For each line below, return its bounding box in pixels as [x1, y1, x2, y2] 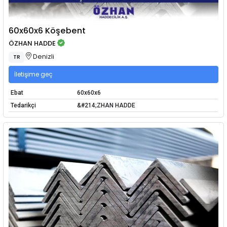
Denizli [31, 51, 55, 61]
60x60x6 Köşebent [9, 24, 86, 36]
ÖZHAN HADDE [9, 39, 56, 49]
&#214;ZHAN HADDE [77, 101, 135, 109]
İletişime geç [14, 70, 53, 79]
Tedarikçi [10, 101, 36, 109]
